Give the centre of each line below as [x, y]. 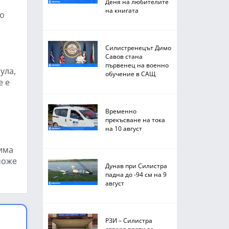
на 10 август [123, 128]
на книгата [122, 10]
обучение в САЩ [130, 74]
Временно [121, 111]
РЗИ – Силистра [129, 220]
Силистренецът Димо [138, 48]
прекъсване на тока [135, 120]
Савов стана [124, 56]
